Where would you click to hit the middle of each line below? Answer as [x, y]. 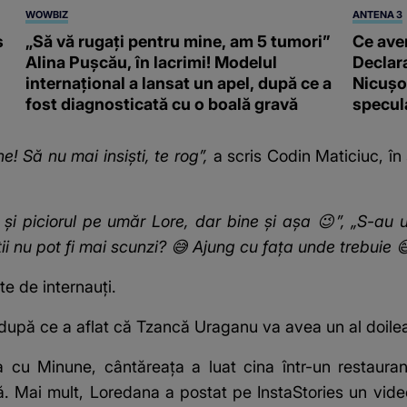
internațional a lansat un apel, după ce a [179, 84]
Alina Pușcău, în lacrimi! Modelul [152, 63]
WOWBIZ [47, 15]
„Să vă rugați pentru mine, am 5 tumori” [179, 42]
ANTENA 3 [377, 15]
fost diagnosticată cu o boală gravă [162, 104]
